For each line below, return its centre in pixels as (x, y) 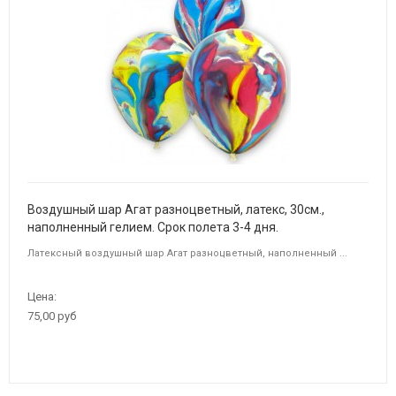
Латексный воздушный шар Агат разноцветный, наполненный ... (187, 254)
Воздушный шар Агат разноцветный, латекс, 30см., (176, 210)
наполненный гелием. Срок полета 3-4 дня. (153, 228)
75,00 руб (52, 316)
